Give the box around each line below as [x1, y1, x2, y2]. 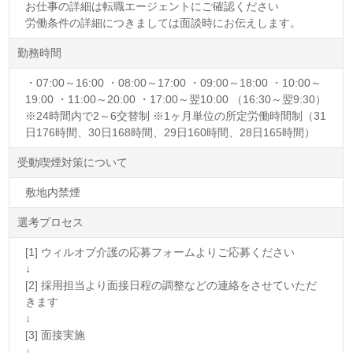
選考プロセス [17, 215, 84, 229]
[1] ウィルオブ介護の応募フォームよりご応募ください [25, 245, 295, 258]
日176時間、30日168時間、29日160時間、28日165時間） [25, 125, 316, 139]
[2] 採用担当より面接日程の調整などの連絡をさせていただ [25, 278, 318, 292]
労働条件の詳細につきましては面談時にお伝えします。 [25, 16, 302, 29]
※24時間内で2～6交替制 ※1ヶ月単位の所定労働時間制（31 [25, 109, 327, 122]
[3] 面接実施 [25, 328, 86, 341]
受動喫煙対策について [17, 155, 128, 169]
